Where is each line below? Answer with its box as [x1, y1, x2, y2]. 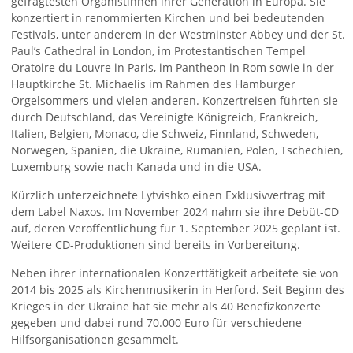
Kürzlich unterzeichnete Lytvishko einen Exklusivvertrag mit [11, 188, 326, 203]
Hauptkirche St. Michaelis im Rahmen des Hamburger [11, 76, 296, 92]
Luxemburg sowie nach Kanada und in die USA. [11, 159, 262, 175]
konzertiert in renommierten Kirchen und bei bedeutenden [11, 10, 325, 26]
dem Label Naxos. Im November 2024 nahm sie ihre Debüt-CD [11, 204, 340, 220]
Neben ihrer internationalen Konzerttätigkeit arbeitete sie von [11, 266, 340, 281]
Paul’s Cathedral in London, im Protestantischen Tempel [11, 43, 307, 59]
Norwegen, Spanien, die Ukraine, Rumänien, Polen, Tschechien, [11, 143, 344, 158]
